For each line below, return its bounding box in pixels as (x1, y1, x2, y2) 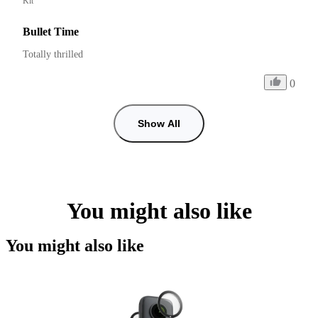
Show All (138, 117, 180, 129)
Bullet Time (23, 25, 79, 38)
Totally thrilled (23, 48, 83, 60)
